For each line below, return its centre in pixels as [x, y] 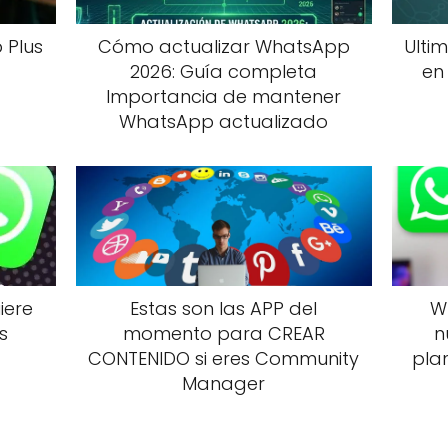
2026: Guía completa [224, 71]
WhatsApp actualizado [224, 121]
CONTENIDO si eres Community [224, 358]
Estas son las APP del [224, 308]
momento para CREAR [223, 333]
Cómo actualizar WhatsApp [223, 46]
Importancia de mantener [224, 96]
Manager [224, 383]
